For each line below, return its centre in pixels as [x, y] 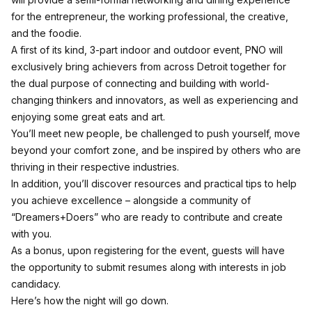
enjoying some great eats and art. [88, 117]
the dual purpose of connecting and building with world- [140, 83]
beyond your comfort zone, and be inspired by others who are [156, 150]
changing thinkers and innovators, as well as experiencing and [155, 100]
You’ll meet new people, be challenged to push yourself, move [156, 133]
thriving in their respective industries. [95, 167]
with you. [31, 234]
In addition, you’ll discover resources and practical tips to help [154, 184]
